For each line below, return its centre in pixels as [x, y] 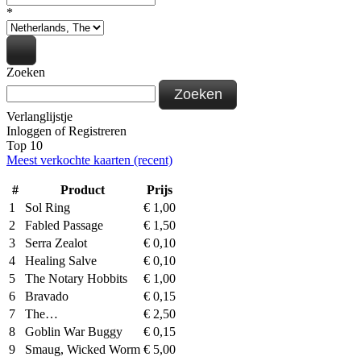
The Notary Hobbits [76, 278]
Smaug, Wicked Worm [83, 349]
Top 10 [25, 145]
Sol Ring [48, 207]
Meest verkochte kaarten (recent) [89, 160]
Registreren [98, 131]
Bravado [47, 296]
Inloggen [29, 131]
